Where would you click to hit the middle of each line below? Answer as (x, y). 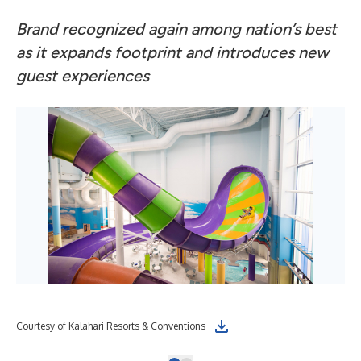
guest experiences (83, 76)
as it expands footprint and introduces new (172, 52)
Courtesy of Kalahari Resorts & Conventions (111, 326)
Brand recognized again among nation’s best (176, 29)
